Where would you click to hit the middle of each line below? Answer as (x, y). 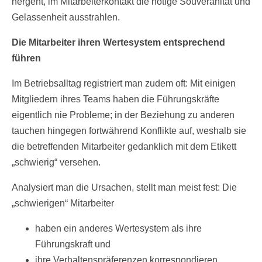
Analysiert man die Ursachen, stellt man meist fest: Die (124, 188)
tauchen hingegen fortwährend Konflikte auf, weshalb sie (129, 131)
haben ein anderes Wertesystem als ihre (118, 229)
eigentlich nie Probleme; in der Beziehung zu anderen (123, 115)
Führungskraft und (73, 244)
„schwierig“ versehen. (56, 163)
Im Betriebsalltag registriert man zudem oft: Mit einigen (124, 84)
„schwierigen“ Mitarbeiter (63, 204)
